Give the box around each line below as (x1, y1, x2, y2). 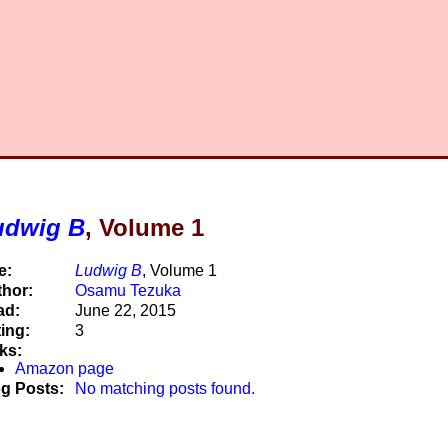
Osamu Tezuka (74, 281, 181, 299)
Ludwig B (74, 261, 142, 279)
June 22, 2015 (74, 301, 176, 319)
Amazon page (14, 359, 114, 377)
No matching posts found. (74, 379, 255, 397)
